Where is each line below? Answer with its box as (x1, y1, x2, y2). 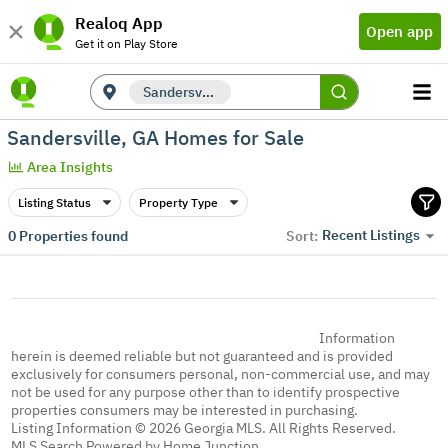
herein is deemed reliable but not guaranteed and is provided (11, 347, 394, 365)
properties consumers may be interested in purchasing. (11, 401, 359, 419)
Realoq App (75, 12, 163, 33)
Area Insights (27, 158, 114, 176)
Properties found (15, 226, 128, 245)
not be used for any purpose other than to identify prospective (11, 383, 401, 401)
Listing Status (17, 194, 91, 210)
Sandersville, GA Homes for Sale (7, 123, 304, 151)
